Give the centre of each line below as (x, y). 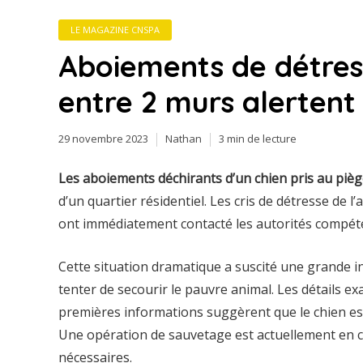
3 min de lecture (258, 139)
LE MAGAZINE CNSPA (115, 30)
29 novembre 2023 (103, 139)
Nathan (184, 139)
